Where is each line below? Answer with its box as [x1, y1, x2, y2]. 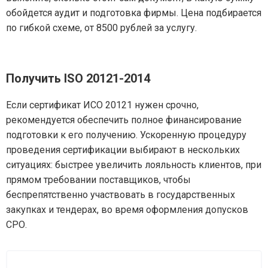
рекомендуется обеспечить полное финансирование [6, 114, 242, 126]
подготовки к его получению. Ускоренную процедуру [6, 129, 246, 141]
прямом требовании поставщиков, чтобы [6, 174, 191, 185]
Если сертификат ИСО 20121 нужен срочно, [6, 99, 199, 111]
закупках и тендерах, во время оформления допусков [6, 204, 248, 215]
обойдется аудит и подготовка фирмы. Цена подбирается [6, 7, 261, 19]
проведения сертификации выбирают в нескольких [6, 144, 240, 156]
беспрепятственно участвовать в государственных [6, 189, 235, 200]
